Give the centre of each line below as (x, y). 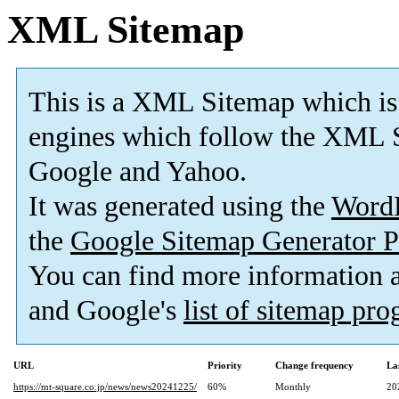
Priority (225, 366)
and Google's (106, 311)
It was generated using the (180, 207)
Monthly (293, 387)
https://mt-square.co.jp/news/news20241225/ (105, 387)
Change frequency (314, 366)
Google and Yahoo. (138, 172)
